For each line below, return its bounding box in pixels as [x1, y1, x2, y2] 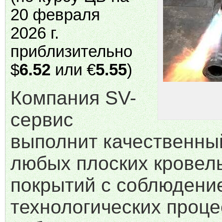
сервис [10, 109, 73, 130]
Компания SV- [10, 87, 136, 109]
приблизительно [10, 43, 132, 60]
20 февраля [10, 6, 100, 24]
